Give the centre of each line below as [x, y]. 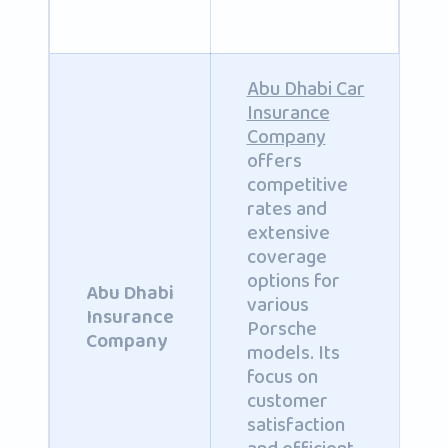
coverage [286, 257]
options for [293, 281]
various [277, 305]
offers [274, 161]
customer [287, 401]
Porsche [281, 329]
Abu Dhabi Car [305, 89]
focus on [282, 377]
